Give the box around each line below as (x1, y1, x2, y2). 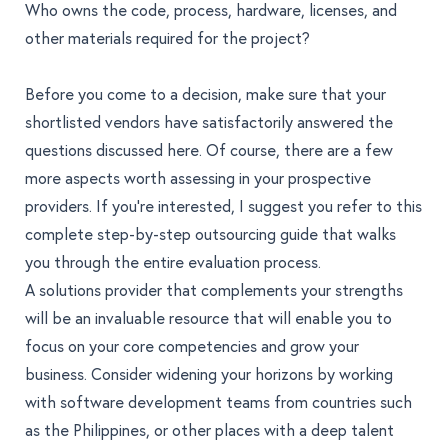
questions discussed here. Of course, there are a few (25, 139, 393, 161)
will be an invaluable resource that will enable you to (25, 307, 392, 329)
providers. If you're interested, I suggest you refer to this (25, 195, 422, 217)
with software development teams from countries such (25, 391, 412, 413)
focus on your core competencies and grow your (25, 335, 359, 357)
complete (25, 223, 97, 245)
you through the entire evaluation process (25, 251, 318, 273)
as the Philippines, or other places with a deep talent (25, 419, 394, 441)
